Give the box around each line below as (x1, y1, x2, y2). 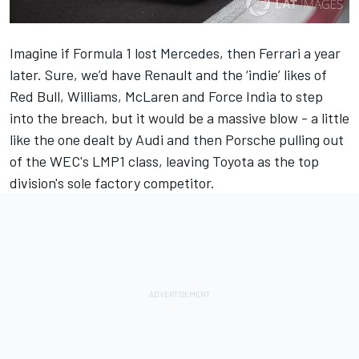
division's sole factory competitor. (10, 174, 218, 192)
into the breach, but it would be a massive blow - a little (10, 109, 349, 127)
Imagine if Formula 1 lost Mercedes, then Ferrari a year (10, 44, 341, 63)
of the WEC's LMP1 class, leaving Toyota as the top (10, 152, 319, 171)
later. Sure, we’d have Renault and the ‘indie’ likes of (10, 66, 327, 84)
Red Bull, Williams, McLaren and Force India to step (10, 87, 323, 106)
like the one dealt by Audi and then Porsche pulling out (10, 131, 344, 149)
